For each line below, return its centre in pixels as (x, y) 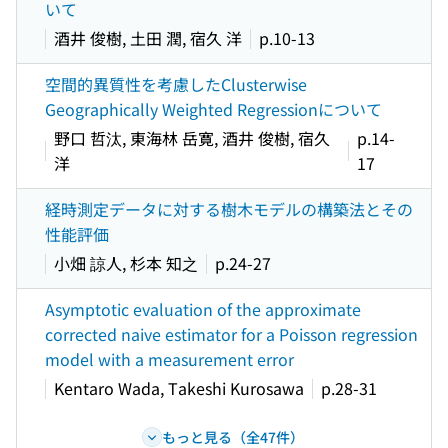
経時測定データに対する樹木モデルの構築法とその (229, 209)
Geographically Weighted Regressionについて (213, 109)
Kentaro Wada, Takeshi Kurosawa (179, 388)
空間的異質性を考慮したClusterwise (176, 84)
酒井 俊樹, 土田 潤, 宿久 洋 (148, 38)
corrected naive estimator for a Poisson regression (231, 334)
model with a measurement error (169, 359)
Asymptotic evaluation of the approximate (203, 309)
